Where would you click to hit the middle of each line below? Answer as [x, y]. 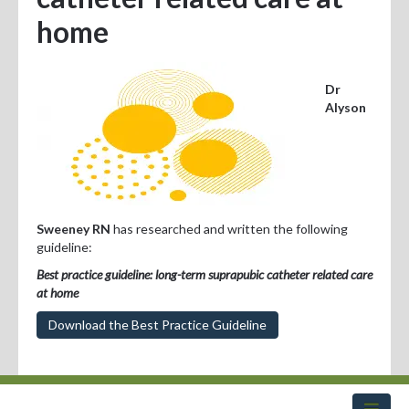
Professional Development [135, 15]
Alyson [346, 107]
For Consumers [100, 90]
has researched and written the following [229, 228]
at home [58, 292]
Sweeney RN [73, 228]
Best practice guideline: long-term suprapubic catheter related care [204, 274]
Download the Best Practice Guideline [157, 324]
